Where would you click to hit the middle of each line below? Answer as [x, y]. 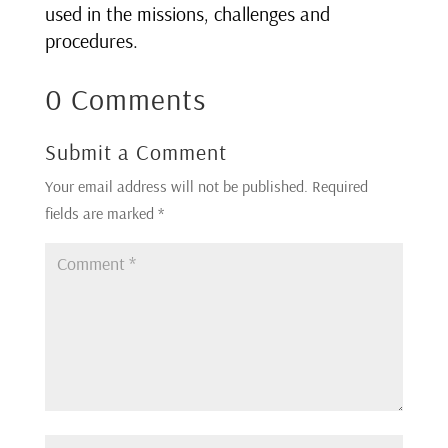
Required [339, 186]
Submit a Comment [135, 152]
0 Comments [125, 99]
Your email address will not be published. [176, 186]
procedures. [91, 41]
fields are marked [101, 213]
